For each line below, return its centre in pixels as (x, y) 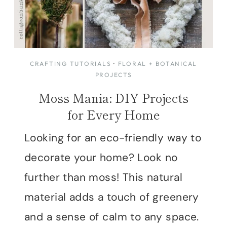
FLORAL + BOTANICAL (158, 64)
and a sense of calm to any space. (112, 217)
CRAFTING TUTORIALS (70, 64)
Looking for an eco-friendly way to (113, 138)
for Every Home (113, 115)
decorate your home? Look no (101, 158)
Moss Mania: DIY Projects (113, 98)
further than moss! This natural (104, 178)
